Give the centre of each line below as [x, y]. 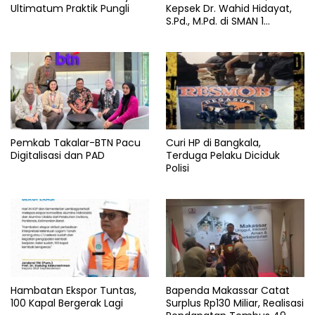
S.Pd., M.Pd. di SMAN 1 [215, 21]
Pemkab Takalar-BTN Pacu [76, 143]
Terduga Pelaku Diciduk [223, 156]
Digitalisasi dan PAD [58, 156]
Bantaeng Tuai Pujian [218, 33]
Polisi [178, 168]
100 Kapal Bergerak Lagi [67, 303]
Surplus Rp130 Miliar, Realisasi [235, 303]
